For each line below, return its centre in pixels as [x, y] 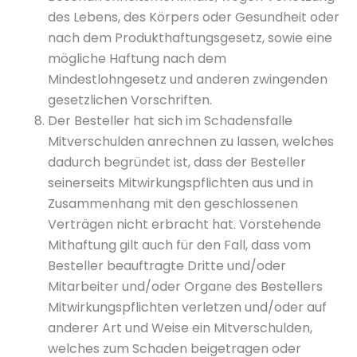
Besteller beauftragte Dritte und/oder [167, 266]
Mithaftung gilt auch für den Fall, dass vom [179, 245]
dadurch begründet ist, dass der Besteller [177, 162]
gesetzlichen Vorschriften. [130, 100]
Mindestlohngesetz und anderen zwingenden [188, 79]
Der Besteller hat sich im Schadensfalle [170, 121]
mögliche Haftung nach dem [137, 59]
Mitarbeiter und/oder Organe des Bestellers [185, 286]
